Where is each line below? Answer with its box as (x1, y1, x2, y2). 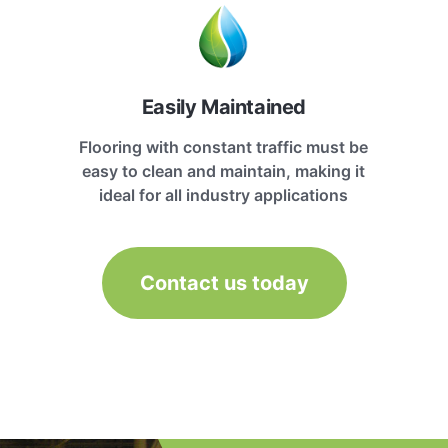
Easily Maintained (141, 94, 307, 119)
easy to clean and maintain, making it (82, 160, 366, 181)
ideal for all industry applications (99, 184, 349, 205)
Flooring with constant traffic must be (79, 136, 369, 157)
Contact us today (139, 270, 309, 295)
